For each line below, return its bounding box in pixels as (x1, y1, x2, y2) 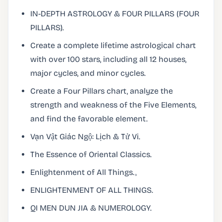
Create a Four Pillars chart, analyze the (30, 86, 173, 96)
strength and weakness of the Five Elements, (30, 100, 196, 110)
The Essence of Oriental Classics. (30, 150, 152, 159)
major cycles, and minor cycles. (30, 68, 146, 78)
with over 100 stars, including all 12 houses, (30, 55, 186, 64)
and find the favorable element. (30, 114, 148, 123)
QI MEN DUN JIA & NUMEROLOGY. (30, 203, 152, 213)
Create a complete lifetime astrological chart (30, 41, 196, 50)
